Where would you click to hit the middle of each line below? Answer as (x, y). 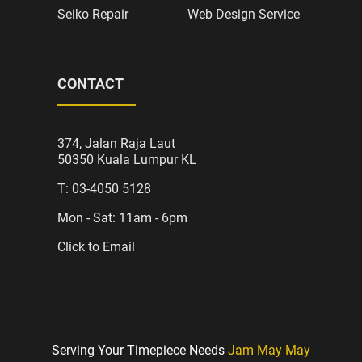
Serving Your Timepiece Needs (139, 350)
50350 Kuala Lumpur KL (126, 159)
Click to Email (96, 246)
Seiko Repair (93, 14)
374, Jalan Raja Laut (116, 143)
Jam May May (269, 350)
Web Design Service (243, 14)
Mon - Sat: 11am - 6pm (122, 217)
